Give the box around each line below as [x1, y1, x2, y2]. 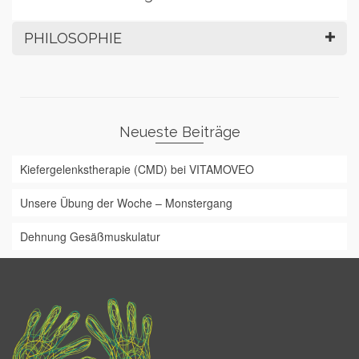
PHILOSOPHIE [24, 30, 122, 47]
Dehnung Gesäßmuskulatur [20, 228, 160, 245]
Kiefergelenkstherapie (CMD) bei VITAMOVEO [20, 161, 254, 178]
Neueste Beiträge [119, 123, 240, 141]
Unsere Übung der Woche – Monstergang [20, 195, 232, 212]
